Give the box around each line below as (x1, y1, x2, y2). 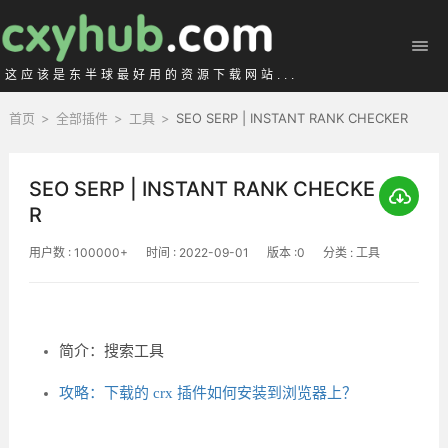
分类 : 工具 (322, 244, 386, 260)
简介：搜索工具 (58, 342, 164, 359)
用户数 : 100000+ (28, 244, 128, 260)
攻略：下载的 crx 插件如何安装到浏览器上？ (58, 384, 357, 401)
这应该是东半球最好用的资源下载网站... (5, 68, 298, 82)
